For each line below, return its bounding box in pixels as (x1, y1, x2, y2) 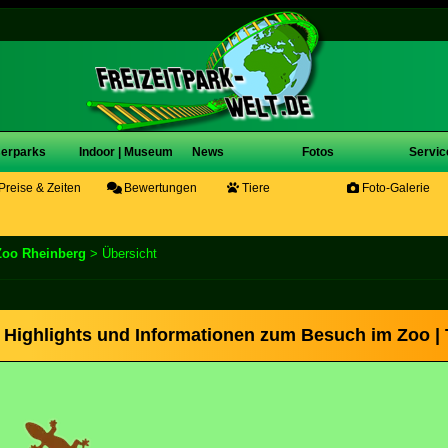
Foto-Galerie (359, 181, 430, 195)
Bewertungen (121, 181, 197, 195)
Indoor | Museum (79, 145, 173, 159)
